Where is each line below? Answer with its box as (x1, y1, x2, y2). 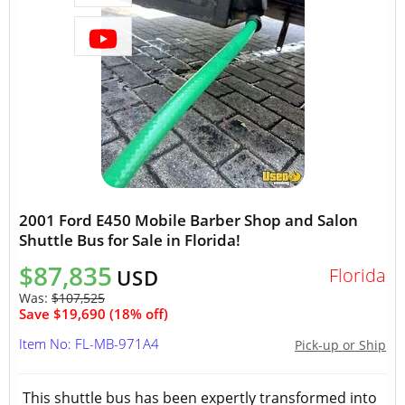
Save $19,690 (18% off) (19, 305, 168, 323)
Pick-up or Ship (295, 336, 386, 353)
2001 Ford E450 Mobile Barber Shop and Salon (19, 210, 358, 231)
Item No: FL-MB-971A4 (19, 334, 159, 353)
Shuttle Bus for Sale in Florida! (19, 230, 240, 250)
